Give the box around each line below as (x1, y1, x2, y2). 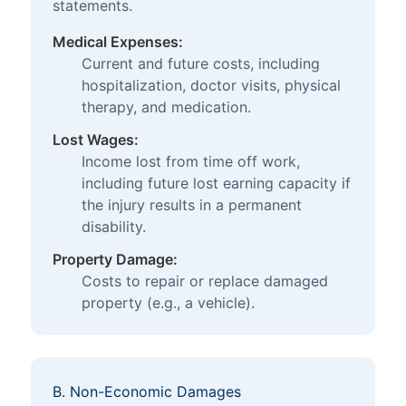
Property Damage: (53, 250, 178, 269)
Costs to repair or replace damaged (82, 272, 328, 291)
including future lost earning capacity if (82, 174, 351, 193)
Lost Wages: (53, 130, 139, 150)
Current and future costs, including (82, 54, 320, 73)
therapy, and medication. (82, 98, 251, 117)
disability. (82, 217, 146, 237)
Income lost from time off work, (82, 152, 300, 171)
